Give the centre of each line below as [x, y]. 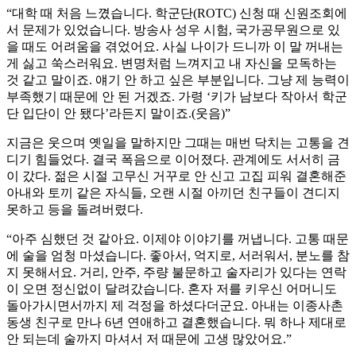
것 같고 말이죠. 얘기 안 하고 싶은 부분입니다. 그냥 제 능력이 [178, 80]
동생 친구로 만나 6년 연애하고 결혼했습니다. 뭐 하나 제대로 [176, 323]
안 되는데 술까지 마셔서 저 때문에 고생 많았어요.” [149, 339]
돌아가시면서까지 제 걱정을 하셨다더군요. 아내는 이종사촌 [175, 306]
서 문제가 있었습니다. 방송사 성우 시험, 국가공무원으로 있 [173, 30]
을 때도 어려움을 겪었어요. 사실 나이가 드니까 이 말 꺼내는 [175, 47]
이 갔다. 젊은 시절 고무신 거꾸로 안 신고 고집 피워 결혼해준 [176, 176]
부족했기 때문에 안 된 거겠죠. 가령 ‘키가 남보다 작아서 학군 [177, 97]
